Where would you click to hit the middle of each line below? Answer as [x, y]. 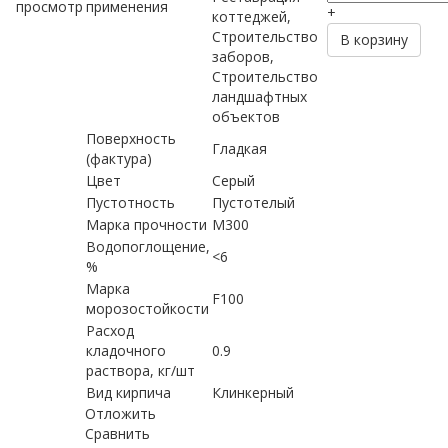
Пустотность [130, 202]
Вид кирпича [128, 392]
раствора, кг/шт [140, 370]
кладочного [126, 350]
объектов [246, 116]
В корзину [374, 40]
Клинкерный [253, 392]
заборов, [243, 56]
